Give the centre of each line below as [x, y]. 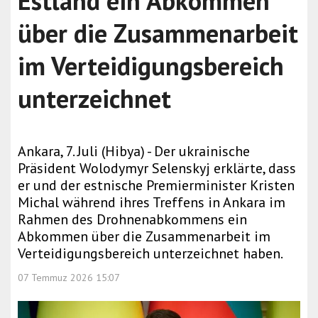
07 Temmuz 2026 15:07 [69, 278]
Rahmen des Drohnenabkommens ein [132, 219]
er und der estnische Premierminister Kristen [156, 185]
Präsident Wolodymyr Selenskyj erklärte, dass [157, 168]
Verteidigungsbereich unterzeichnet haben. [150, 253]
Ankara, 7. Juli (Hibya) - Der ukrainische [134, 151]
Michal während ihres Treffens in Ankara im [152, 202]
